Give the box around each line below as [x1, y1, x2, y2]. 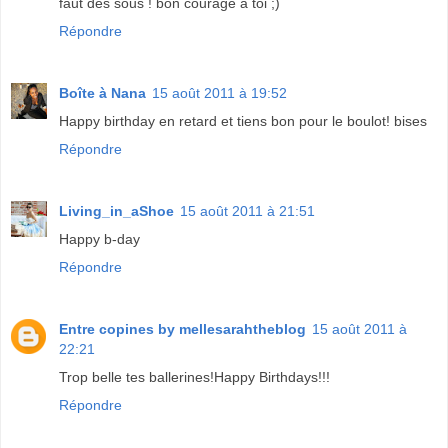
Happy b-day [59, 230, 140, 247]
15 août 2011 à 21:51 [180, 202, 315, 219]
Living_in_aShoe [59, 202, 174, 219]
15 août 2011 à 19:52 [152, 85, 287, 101]
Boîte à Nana [59, 85, 146, 101]
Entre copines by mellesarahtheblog [59, 320, 306, 337]
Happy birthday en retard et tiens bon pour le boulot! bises [59, 113, 427, 129]
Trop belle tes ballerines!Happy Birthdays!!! [59, 368, 330, 385]
